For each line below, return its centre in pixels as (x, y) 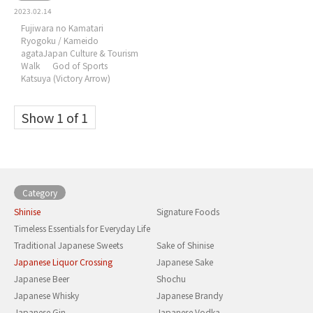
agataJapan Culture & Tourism (80, 53)
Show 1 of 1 (55, 118)
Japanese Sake (185, 262)
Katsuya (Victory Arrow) (66, 78)
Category (40, 193)
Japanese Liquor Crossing (63, 262)
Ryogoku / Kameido (60, 41)
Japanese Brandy (190, 296)
